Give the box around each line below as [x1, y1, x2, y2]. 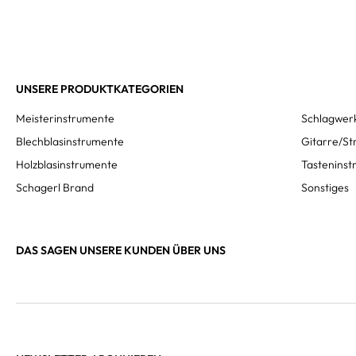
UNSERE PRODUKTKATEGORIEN [16, 82, 184, 96]
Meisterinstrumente [16, 111, 114, 126]
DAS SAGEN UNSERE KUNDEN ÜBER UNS [16, 243, 226, 257]
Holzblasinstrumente [16, 157, 118, 172]
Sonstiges [300, 180, 349, 195]
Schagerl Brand [16, 180, 94, 195]
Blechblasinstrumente [16, 134, 124, 149]
